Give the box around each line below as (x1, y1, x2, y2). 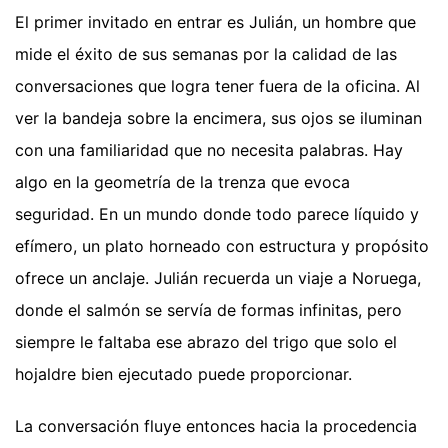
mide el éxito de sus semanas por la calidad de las (15, 43, 397, 64)
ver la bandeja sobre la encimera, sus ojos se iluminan (15, 107, 422, 128)
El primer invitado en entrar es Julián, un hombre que (15, 11, 416, 32)
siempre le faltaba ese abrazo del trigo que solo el (15, 331, 397, 352)
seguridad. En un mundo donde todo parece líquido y (15, 203, 419, 224)
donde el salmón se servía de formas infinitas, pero (15, 299, 402, 320)
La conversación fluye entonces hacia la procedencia (15, 415, 417, 436)
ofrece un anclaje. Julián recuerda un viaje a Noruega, (15, 267, 421, 288)
